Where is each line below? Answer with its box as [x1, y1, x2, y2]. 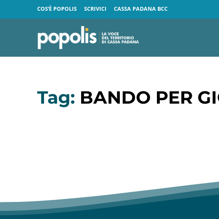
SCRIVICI [84, 5, 107, 13]
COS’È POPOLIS [37, 5, 77, 13]
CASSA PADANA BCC [114, 5, 168, 13]
